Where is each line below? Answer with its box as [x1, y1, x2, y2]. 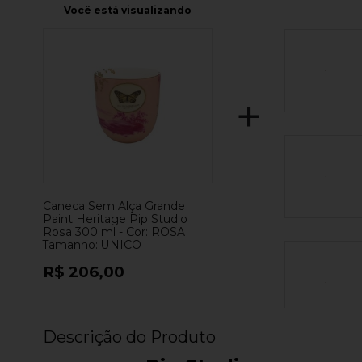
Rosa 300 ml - [43, 224, 126, 239]
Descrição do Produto [43, 326, 216, 347]
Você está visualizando [63, 3, 192, 16]
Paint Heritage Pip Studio [43, 211, 187, 226]
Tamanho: [43, 237, 98, 252]
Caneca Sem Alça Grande [43, 198, 185, 213]
